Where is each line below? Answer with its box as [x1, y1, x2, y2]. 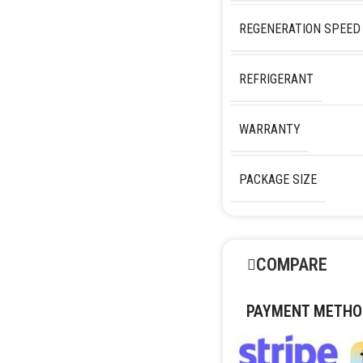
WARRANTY [238, 121, 301, 137]
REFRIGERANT [238, 70, 314, 87]
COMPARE [255, 254, 327, 275]
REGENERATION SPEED [238, 20, 361, 36]
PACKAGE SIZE [238, 171, 317, 187]
